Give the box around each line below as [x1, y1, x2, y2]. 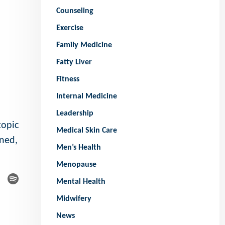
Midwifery [56, 195, 92, 203]
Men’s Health [56, 144, 101, 152]
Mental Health [56, 178, 106, 186]
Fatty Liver [56, 58, 92, 67]
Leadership [56, 109, 94, 118]
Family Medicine [56, 41, 113, 50]
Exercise [56, 24, 84, 33]
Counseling [56, 7, 94, 16]
